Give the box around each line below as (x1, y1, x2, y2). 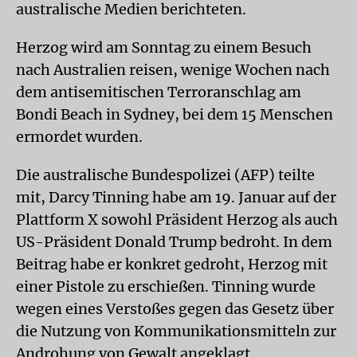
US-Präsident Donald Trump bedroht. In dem (16, 233, 332, 251)
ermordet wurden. (16, 127, 143, 146)
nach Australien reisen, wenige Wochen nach (16, 61, 330, 79)
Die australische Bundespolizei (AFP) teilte (16, 166, 315, 184)
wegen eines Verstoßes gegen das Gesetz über (16, 300, 334, 318)
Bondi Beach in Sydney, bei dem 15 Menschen (16, 105, 333, 124)
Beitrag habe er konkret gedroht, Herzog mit (16, 255, 328, 273)
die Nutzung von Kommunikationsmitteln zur (16, 322, 336, 340)
